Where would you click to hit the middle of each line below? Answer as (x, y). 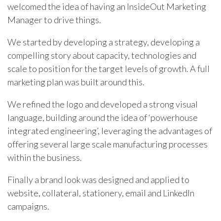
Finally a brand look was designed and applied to (98, 179)
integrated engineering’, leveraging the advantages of (110, 130)
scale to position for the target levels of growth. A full (109, 68)
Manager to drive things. (54, 19)
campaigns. (28, 206)
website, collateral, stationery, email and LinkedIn (101, 193)
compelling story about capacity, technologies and (102, 55)
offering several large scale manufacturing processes (108, 144)
